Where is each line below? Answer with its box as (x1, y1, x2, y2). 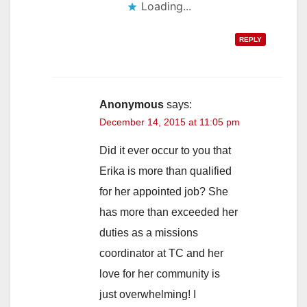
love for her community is (99, 267, 220, 280)
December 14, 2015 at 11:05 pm (99, 116, 240, 127)
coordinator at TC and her (99, 247, 223, 259)
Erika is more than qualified (99, 164, 232, 177)
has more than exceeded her (99, 206, 238, 218)
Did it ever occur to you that (99, 144, 231, 156)
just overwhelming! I (99, 288, 196, 300)
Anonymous (99, 98, 164, 110)
